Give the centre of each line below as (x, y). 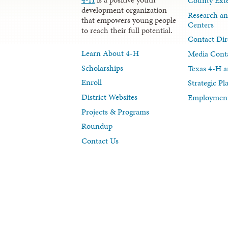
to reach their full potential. (127, 31)
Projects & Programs (115, 111)
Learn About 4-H (110, 53)
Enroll (92, 82)
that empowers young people (129, 20)
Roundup (97, 126)
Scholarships (102, 68)
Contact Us (100, 140)
